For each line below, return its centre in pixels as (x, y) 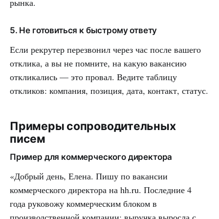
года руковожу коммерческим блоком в (83, 203)
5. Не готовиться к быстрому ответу (84, 30)
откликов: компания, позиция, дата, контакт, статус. (109, 90)
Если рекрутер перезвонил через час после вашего (105, 49)
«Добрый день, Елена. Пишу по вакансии (89, 176)
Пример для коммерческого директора (91, 157)
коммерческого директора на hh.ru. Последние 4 (101, 189)
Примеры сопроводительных (93, 126)
